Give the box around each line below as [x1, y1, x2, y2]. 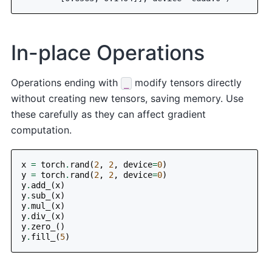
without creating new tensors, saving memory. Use [11, 92, 244, 105]
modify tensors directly [132, 76, 242, 89]
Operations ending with [11, 76, 121, 89]
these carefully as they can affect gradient [11, 108, 206, 121]
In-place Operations [11, 40, 205, 66]
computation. [11, 124, 72, 137]
